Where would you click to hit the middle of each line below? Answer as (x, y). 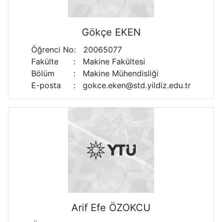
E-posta (46, 85)
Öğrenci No (53, 50)
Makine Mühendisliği (119, 73)
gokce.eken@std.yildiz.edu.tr (136, 85)
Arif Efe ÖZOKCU (111, 208)
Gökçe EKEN (111, 32)
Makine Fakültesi (113, 61)
